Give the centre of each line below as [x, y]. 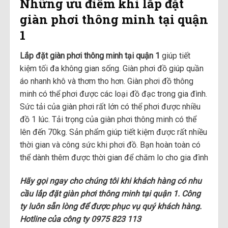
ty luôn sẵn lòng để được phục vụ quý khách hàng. [110, 206]
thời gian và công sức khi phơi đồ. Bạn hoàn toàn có [110, 145]
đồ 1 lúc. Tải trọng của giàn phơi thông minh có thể [108, 120]
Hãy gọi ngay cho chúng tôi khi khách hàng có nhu [110, 181]
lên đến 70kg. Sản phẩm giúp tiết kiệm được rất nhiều [113, 132]
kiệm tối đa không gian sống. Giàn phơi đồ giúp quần [111, 69]
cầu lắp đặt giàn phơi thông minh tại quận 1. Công [110, 193]
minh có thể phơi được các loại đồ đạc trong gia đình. [113, 94]
